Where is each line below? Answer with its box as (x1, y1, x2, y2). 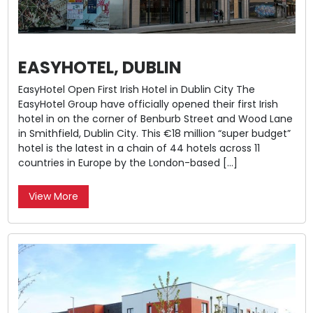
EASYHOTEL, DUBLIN (17, 55, 182, 79)
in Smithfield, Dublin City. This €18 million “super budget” (17, 126, 291, 140)
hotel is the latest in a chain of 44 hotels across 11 (17, 140, 260, 155)
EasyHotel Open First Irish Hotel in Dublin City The (17, 82, 255, 96)
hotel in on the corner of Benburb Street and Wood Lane (17, 111, 293, 126)
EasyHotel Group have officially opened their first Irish (17, 96, 278, 111)
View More (28, 189, 78, 203)
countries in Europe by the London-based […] (17, 155, 238, 170)
